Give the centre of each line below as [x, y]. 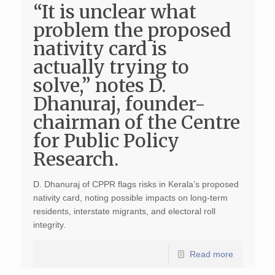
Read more [211, 254]
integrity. [49, 225]
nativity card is [100, 48]
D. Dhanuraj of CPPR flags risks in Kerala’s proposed [136, 184]
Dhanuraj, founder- [119, 104]
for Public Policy [106, 141]
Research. [76, 159]
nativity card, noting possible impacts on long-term [130, 198]
